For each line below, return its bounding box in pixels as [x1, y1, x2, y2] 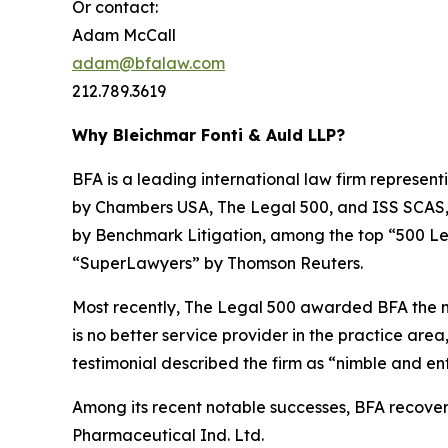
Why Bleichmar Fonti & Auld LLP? [72, 125, 345, 146]
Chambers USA [95, 197, 209, 218]
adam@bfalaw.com [72, 53, 225, 74]
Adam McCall [72, 25, 176, 46]
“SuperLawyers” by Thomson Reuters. [72, 253, 363, 274]
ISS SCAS [372, 197, 445, 218]
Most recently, [72, 297, 184, 318]
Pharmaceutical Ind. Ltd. [72, 425, 264, 446]
